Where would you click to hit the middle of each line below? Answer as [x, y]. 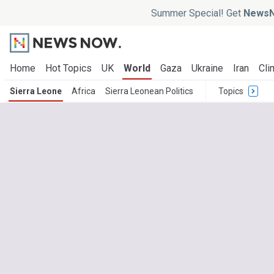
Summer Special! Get [197, 13]
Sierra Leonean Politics [149, 91]
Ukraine [207, 68]
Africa [83, 91]
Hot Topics [68, 68]
